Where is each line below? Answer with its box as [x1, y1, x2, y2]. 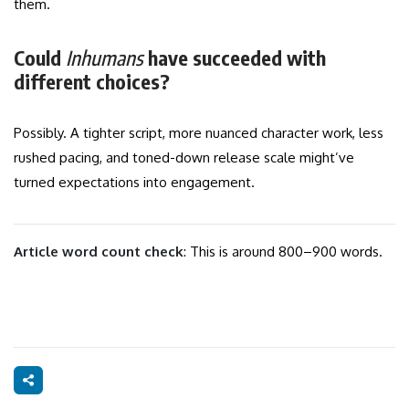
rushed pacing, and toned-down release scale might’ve [14, 149, 354, 167]
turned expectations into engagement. [14, 173, 255, 192]
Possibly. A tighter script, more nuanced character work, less [14, 124, 383, 142]
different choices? [14, 68, 170, 95]
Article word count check [14, 243, 184, 261]
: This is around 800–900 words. [184, 243, 383, 261]
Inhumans [66, 45, 143, 71]
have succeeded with [143, 45, 326, 71]
